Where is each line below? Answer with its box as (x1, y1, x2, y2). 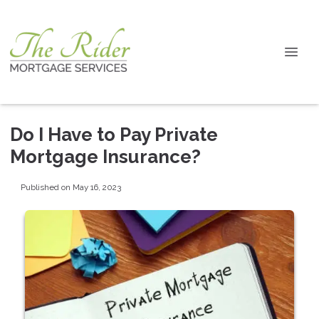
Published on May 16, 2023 (20, 182, 121, 192)
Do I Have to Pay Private (10, 124, 218, 145)
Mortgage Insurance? (10, 146, 201, 167)
